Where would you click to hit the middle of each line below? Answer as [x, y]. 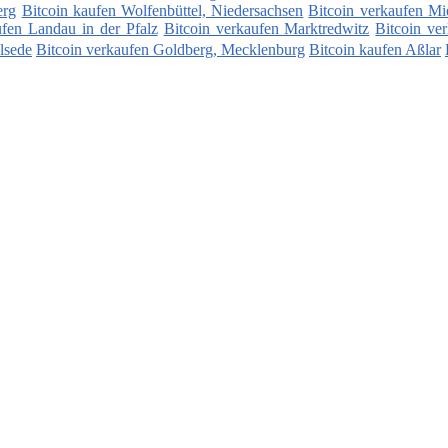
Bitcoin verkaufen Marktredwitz [266, 29]
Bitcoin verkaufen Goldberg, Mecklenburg [170, 50]
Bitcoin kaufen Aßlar [375, 50]
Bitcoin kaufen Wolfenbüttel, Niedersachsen [162, 11]
